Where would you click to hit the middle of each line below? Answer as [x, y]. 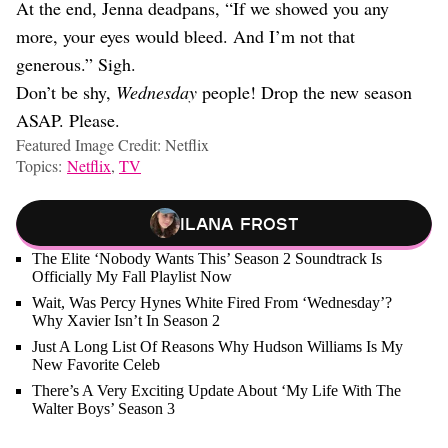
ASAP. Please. [68, 120]
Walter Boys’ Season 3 [103, 408]
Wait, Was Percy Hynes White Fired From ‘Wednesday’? [212, 302]
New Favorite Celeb [96, 364]
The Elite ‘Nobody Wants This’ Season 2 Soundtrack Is [207, 258]
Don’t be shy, [66, 92]
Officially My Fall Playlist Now [132, 276]
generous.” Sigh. [76, 64]
